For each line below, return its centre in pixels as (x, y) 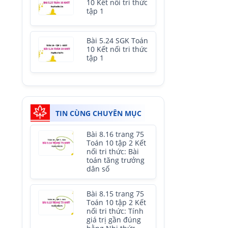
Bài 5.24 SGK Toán (117, 41)
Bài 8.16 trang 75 (115, 134)
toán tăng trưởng (116, 160)
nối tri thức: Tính (115, 211)
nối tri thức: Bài (113, 152)
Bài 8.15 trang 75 (115, 194)
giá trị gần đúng (114, 220)
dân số (98, 169)
